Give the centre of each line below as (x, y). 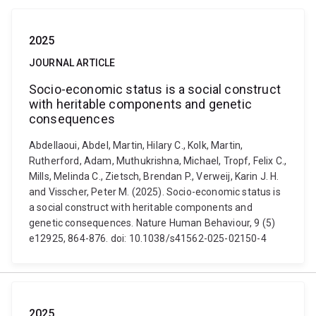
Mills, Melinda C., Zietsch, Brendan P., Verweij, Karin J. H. (154, 176)
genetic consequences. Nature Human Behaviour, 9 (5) (152, 223)
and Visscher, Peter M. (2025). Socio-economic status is (155, 192)
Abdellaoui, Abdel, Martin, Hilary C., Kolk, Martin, (136, 145)
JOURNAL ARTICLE (72, 63)
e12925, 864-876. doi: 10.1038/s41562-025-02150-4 (148, 238)
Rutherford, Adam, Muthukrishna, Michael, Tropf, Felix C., (158, 161)
